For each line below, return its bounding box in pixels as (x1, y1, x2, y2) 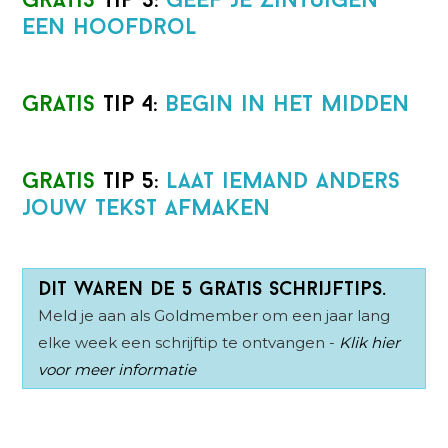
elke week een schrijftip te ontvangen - (38, 333, 340, 353)
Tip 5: (103, 171, 167, 195)
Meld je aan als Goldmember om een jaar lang (38, 306, 391, 326)
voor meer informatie (38, 360, 197, 380)
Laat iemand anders (166, 171, 401, 195)
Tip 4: (103, 94, 166, 118)
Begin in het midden (165, 94, 410, 118)
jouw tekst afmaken (22, 198, 271, 222)
